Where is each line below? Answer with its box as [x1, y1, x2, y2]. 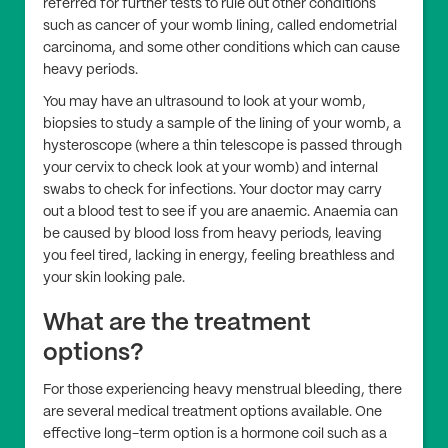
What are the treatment [43, 312, 311, 336]
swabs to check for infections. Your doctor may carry [43, 183, 382, 198]
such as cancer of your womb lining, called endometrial [43, 19, 397, 34]
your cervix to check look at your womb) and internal [43, 161, 378, 176]
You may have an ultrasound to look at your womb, [43, 95, 366, 110]
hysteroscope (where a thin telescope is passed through [43, 139, 402, 154]
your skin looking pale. [43, 271, 185, 286]
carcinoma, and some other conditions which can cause [43, 41, 400, 56]
